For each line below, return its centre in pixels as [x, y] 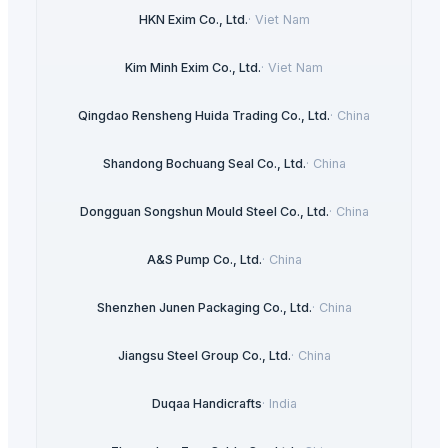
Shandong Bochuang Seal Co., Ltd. [204, 164]
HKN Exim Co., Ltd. [193, 20]
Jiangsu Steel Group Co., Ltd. [204, 356]
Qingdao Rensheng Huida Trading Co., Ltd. [204, 116]
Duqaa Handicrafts [206, 404]
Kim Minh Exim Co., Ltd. [193, 68]
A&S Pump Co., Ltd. [204, 260]
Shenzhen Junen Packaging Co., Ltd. [204, 308]
